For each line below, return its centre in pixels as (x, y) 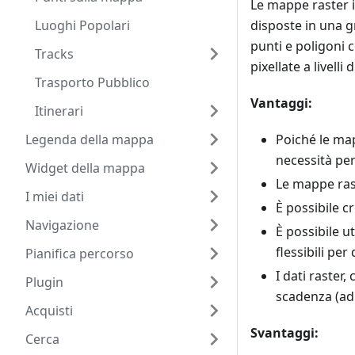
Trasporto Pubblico (92, 82)
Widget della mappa (85, 168)
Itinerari (59, 111)
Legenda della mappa (90, 139)
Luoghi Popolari (82, 25)
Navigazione (62, 225)
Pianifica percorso (80, 254)
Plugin (44, 282)
